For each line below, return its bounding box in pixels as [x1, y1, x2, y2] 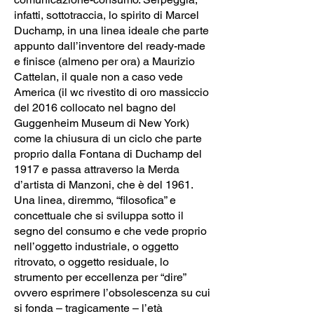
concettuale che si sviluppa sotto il [14, 208, 184, 222]
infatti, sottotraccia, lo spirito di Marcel [14, 8, 199, 22]
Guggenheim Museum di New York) [14, 116, 189, 130]
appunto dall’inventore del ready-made [14, 39, 205, 53]
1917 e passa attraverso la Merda [14, 162, 179, 176]
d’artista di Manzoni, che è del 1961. [14, 177, 193, 191]
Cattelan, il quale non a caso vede [14, 69, 183, 83]
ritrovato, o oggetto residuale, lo [14, 254, 169, 268]
